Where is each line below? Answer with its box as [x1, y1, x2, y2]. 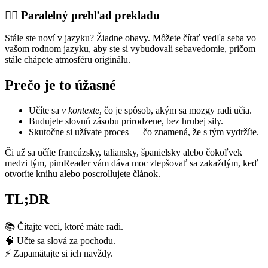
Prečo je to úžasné [5, 77, 116, 93]
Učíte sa [29, 105, 62, 116]
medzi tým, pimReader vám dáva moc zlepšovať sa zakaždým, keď [5, 158, 258, 169]
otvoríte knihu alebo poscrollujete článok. [5, 169, 160, 179]
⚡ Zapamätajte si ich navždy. [5, 248, 113, 259]
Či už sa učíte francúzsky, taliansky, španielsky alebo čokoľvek [5, 147, 242, 158]
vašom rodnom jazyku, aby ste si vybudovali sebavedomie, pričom [5, 44, 255, 54]
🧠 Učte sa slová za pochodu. [5, 236, 115, 246]
